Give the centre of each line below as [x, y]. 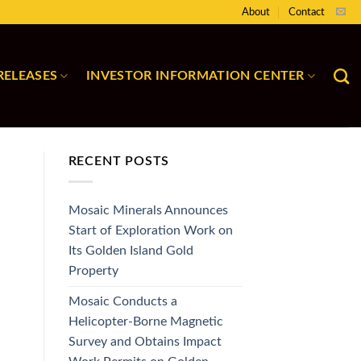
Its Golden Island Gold [131, 250]
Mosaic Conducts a [122, 301]
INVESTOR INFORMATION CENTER [195, 76]
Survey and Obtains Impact [145, 341]
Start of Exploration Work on [150, 230]
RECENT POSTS [119, 161]
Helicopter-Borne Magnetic [145, 321]
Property [93, 270]
